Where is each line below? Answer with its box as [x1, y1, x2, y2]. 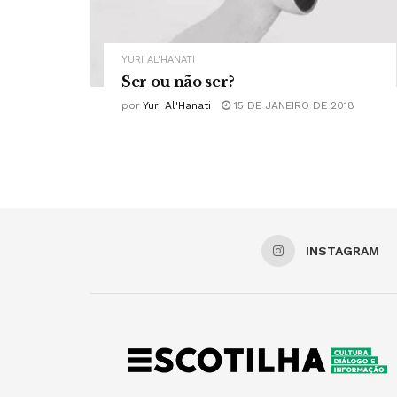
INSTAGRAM [306, 244, 379, 259]
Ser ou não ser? [121, 73, 235, 91]
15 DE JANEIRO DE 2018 [230, 99, 354, 113]
